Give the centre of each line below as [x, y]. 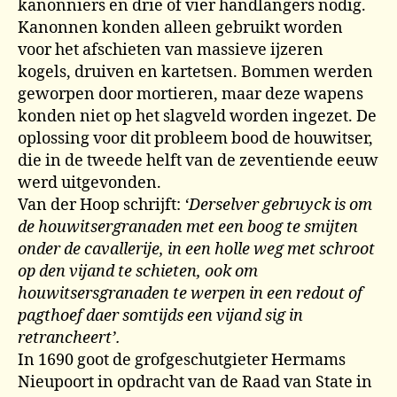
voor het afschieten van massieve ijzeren [171, 50]
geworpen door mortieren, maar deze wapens [191, 94]
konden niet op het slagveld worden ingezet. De [197, 117]
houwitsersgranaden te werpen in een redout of [190, 294]
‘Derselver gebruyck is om [278, 205]
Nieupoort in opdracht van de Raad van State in [195, 382]
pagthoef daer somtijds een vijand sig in [160, 316]
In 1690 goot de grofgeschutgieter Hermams [182, 360]
